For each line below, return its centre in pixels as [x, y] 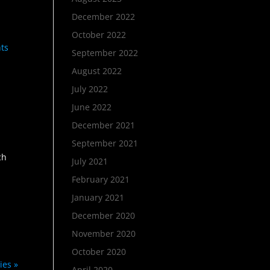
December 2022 [104, 17]
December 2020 [104, 215]
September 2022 [105, 53]
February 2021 [101, 179]
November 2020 [104, 234]
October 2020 [99, 252]
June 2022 [92, 107]
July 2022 [90, 89]
